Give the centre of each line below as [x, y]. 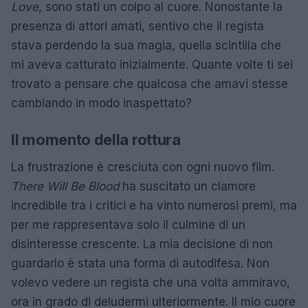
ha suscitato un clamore [187, 186]
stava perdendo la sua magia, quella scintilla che [146, 45]
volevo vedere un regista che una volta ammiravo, [151, 282]
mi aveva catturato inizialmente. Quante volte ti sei [152, 64]
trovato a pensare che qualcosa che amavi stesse [150, 84]
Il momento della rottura [96, 139]
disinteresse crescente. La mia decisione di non [142, 244]
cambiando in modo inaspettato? [101, 103]
